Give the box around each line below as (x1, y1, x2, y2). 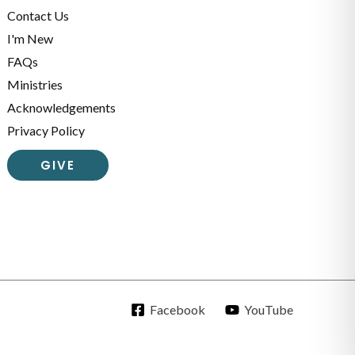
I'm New (7, 30, 54, 46)
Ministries (7, 76, 63, 92)
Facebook (149, 301, 205, 317)
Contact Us (7, 7, 70, 23)
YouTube (243, 301, 293, 317)
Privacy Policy (7, 122, 86, 138)
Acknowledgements (7, 99, 116, 115)
